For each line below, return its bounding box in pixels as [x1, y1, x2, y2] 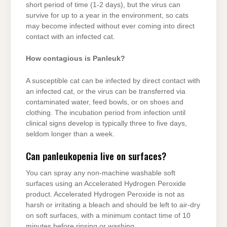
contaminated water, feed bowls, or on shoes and [26, 98, 183, 106]
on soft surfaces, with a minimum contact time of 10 [26, 211, 191, 219]
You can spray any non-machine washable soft [26, 169, 175, 177]
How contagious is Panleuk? [26, 55, 125, 63]
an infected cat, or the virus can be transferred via [26, 87, 185, 95]
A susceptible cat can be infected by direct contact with [26, 77, 200, 85]
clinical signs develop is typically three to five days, [26, 119, 187, 127]
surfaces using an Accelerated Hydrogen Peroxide [26, 179, 186, 187]
